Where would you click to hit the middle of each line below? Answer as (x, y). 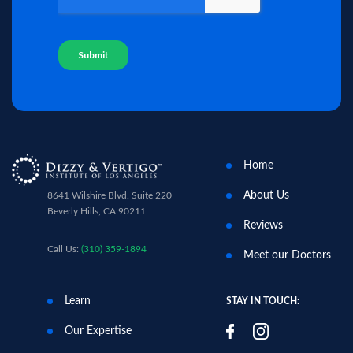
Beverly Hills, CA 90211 (97, 212)
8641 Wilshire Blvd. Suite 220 (110, 196)
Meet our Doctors (287, 256)
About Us (266, 196)
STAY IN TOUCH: (262, 301)
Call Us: (64, 249)
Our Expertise (98, 331)
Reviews (263, 226)
